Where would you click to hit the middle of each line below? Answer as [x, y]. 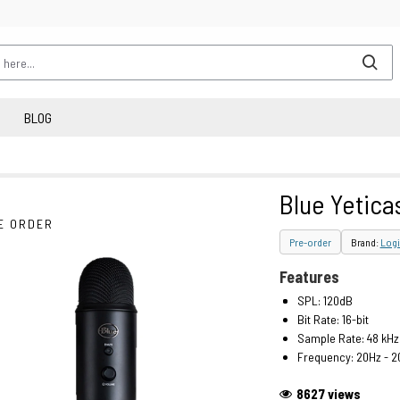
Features [309, 277]
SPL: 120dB [325, 300]
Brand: [365, 242]
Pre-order [310, 242]
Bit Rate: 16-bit [333, 319]
